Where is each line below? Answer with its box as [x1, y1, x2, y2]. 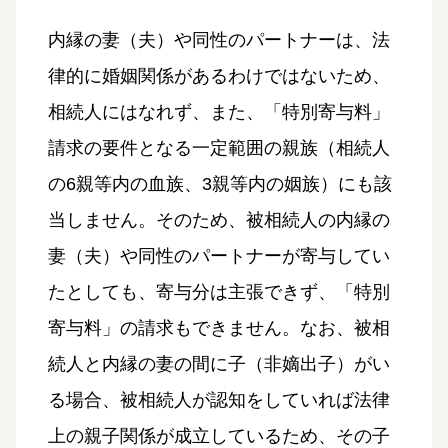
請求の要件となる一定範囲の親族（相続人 [48, 138, 390, 159]
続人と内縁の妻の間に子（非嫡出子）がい [48, 354, 390, 375]
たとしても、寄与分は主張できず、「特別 [48, 282, 390, 303]
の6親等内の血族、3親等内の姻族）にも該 [48, 174, 392, 195]
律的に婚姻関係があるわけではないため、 [48, 66, 390, 87]
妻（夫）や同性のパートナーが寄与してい [48, 246, 390, 267]
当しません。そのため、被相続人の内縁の [48, 210, 390, 231]
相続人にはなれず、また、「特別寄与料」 [48, 102, 390, 123]
